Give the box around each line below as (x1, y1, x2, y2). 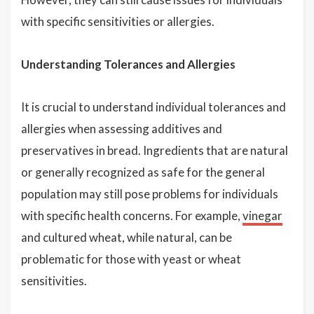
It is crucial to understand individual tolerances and (21, 100, 286, 115)
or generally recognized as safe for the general (21, 165, 265, 180)
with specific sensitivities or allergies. (21, 14, 214, 29)
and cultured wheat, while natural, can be (21, 230, 232, 245)
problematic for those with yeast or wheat (21, 252, 241, 267)
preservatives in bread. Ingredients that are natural (21, 143, 288, 158)
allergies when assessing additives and (21, 121, 222, 137)
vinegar (243, 208, 282, 224)
